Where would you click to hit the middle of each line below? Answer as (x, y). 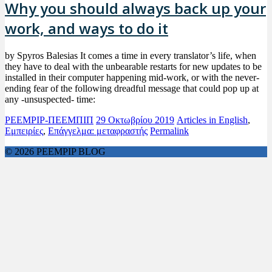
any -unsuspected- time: (50, 100)
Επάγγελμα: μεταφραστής (98, 131)
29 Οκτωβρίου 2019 (135, 120)
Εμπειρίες (24, 131)
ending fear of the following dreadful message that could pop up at (132, 89)
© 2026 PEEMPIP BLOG (55, 152)
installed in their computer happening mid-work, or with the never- (132, 78)
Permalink (169, 131)
